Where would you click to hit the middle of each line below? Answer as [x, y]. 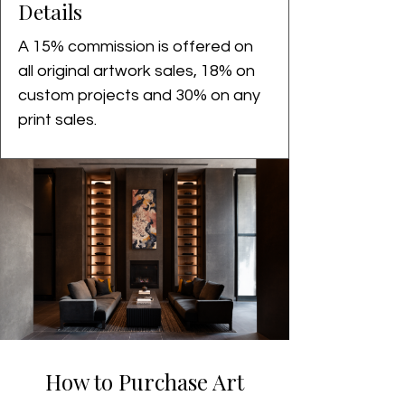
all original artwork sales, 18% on [138, 71]
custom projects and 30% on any [141, 95]
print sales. [59, 120]
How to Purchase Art [145, 381]
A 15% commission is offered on [137, 47]
